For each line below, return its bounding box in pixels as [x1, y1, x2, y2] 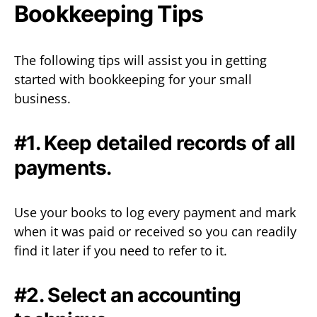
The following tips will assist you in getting [14, 51, 267, 69]
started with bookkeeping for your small [14, 70, 252, 88]
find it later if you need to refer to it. [14, 241, 227, 259]
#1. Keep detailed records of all [14, 130, 296, 155]
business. [14, 89, 71, 107]
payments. [14, 155, 112, 180]
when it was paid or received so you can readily [14, 222, 296, 240]
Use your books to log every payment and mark [14, 203, 296, 221]
